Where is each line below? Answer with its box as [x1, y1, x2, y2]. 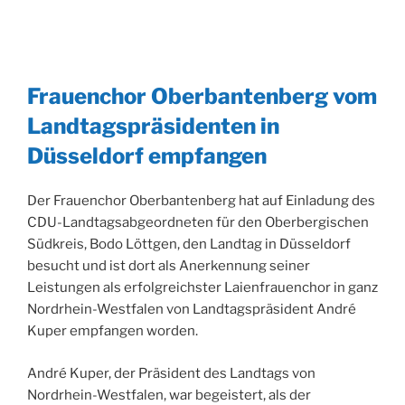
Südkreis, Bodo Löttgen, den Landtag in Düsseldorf [27, 236, 351, 253]
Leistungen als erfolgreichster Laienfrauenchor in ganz [27, 279, 378, 297]
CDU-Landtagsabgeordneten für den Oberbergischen [27, 214, 369, 231]
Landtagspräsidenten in [27, 113, 279, 140]
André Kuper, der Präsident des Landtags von [27, 364, 316, 381]
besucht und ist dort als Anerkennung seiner [27, 258, 310, 275]
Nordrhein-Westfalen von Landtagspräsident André [27, 301, 356, 318]
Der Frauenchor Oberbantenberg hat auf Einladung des [27, 193, 375, 210]
